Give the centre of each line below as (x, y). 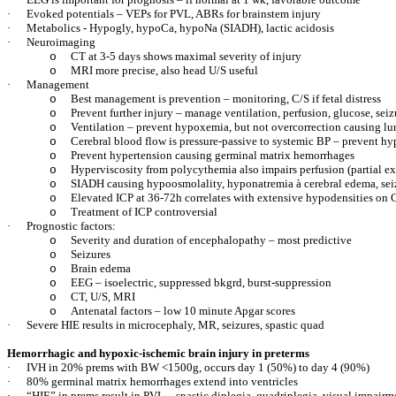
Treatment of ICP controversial (144, 212)
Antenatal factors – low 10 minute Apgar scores (183, 311)
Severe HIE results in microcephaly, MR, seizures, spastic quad (175, 325)
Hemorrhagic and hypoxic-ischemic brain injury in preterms (158, 353)
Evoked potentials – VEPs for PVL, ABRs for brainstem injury (174, 14)
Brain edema (101, 268)
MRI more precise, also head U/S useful (164, 70)
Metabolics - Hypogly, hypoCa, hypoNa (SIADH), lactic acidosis (180, 28)
